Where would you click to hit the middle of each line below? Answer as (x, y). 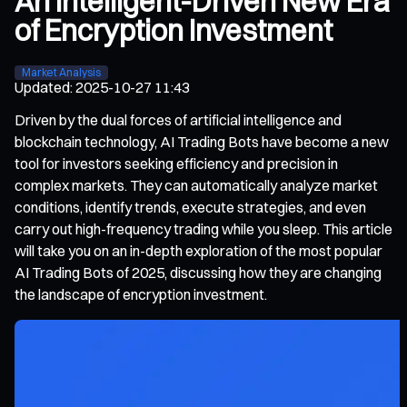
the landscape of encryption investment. (141, 294)
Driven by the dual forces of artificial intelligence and (178, 119)
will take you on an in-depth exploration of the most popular (199, 250)
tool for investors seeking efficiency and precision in (176, 163)
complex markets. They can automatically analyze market (196, 185)
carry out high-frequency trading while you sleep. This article (203, 228)
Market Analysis (61, 72)
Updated (42, 87)
